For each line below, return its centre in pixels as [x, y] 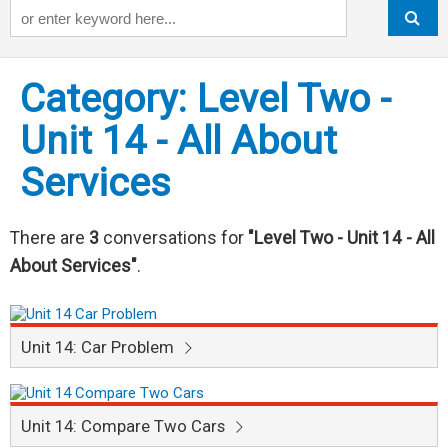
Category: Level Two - [205, 99]
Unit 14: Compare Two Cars [125, 426]
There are [49, 238]
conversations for [173, 238]
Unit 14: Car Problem [99, 347]
